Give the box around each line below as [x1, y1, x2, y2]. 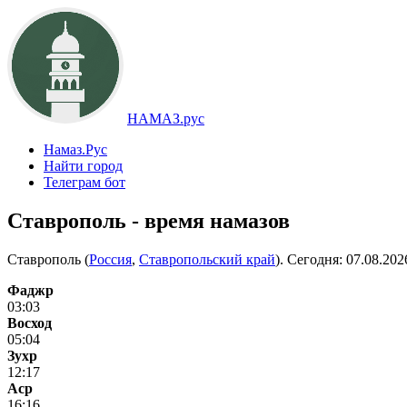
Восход [7, 314, 52, 331]
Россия [89, 251, 132, 267]
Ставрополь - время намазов [7, 208, 290, 233]
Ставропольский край [139, 251, 275, 267]
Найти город [44, 158, 123, 174]
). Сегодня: [275, 251, 346, 267]
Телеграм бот [44, 174, 125, 190]
